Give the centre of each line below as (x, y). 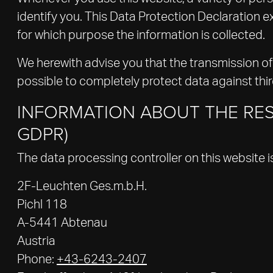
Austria (36, 241)
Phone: (37, 260)
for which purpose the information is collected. (141, 35)
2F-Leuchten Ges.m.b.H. (82, 186)
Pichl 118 (42, 205)
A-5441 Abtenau (62, 223)
